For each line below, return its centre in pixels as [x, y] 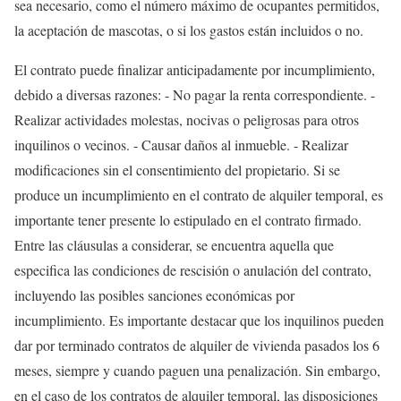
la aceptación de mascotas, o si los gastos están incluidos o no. [189, 30]
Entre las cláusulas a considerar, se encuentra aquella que [174, 245]
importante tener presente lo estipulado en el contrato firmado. [188, 220]
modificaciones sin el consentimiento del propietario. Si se [177, 170]
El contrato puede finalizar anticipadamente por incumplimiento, [195, 69]
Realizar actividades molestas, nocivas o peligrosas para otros [187, 119]
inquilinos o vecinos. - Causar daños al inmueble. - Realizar [181, 145]
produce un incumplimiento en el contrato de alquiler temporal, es [199, 195]
